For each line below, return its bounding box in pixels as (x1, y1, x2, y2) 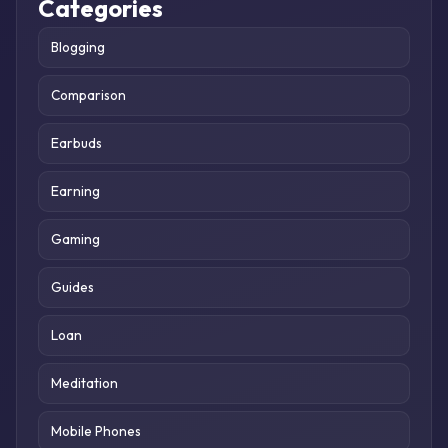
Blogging (50, 38, 105, 57)
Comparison (50, 86, 126, 105)
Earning (50, 182, 100, 201)
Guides (50, 278, 94, 297)
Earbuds (50, 134, 102, 153)
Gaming (50, 230, 100, 249)
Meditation (50, 374, 118, 393)
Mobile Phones (50, 422, 141, 441)
